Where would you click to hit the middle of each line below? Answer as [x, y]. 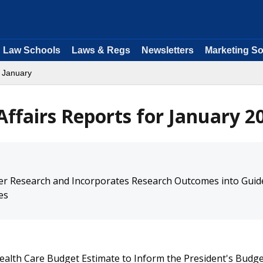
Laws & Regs [101, 50]
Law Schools [32, 50]
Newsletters [168, 50]
